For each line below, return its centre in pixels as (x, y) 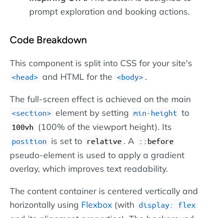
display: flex (167, 205)
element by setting (92, 113)
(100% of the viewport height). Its (104, 127)
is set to (67, 141)
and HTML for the (77, 76)
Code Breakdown (48, 40)
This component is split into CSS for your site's (101, 63)
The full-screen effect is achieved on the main (100, 99)
